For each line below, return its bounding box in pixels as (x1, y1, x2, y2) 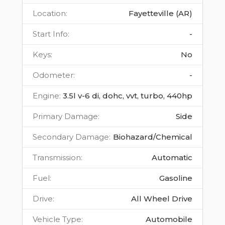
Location (33, 9, 66, 19)
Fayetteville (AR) (129, 9, 192, 19)
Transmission (33, 153, 81, 163)
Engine (33, 91, 59, 101)
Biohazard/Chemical (113, 132, 192, 142)
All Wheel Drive (131, 194, 192, 204)
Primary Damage (33, 111, 98, 122)
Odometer (33, 70, 73, 80)
